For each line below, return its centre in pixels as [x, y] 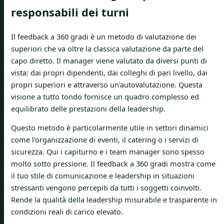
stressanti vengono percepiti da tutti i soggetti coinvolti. [106, 188]
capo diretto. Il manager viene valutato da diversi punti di [109, 60]
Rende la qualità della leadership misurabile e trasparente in [114, 200]
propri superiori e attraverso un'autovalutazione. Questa [107, 84]
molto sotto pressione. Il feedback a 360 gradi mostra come [113, 164]
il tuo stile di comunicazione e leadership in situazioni [103, 176]
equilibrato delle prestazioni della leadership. [88, 108]
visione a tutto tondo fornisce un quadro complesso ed [105, 96]
